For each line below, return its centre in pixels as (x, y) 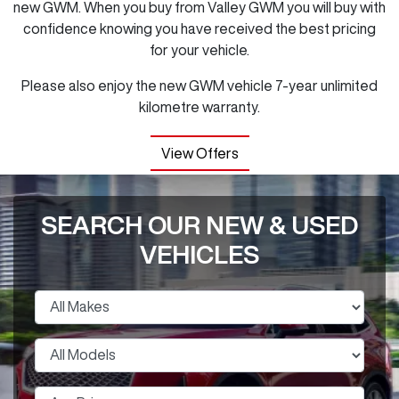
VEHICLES (199, 254)
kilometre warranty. (199, 106)
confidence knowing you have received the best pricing (199, 28)
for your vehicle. (199, 49)
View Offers (199, 153)
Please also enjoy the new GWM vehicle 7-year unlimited (199, 85)
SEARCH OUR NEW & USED (199, 224)
